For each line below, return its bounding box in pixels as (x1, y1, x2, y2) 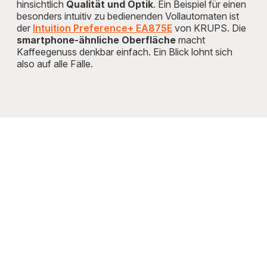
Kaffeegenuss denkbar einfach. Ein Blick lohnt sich (17, 46, 232, 58)
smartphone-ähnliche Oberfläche (17, 34, 176, 46)
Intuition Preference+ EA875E (33, 22, 172, 34)
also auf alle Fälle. (17, 58, 93, 70)
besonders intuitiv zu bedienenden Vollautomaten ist (17, 10, 239, 22)
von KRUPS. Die (172, 22, 246, 34)
